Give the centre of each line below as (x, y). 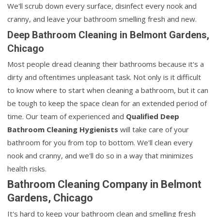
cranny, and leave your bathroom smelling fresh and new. (102, 19)
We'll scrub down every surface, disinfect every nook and (102, 6)
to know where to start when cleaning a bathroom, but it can (108, 90)
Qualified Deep (153, 116)
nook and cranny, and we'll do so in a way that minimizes (100, 156)
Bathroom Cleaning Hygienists (63, 130)
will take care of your (154, 130)
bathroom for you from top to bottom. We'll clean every (100, 143)
